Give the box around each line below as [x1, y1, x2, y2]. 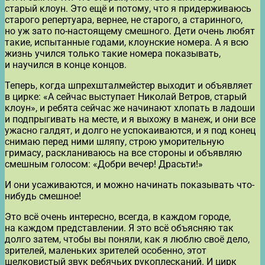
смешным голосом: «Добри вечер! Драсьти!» [5, 159, 203, 170]
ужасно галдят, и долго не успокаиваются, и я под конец [5, 125, 256, 137]
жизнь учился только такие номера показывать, [5, 48, 221, 60]
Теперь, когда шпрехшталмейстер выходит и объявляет [5, 80, 253, 92]
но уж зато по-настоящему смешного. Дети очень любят [5, 25, 255, 37]
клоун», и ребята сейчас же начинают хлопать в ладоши [5, 102, 255, 114]
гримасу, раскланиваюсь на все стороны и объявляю [5, 147, 242, 159]
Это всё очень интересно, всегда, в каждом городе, [5, 211, 231, 223]
